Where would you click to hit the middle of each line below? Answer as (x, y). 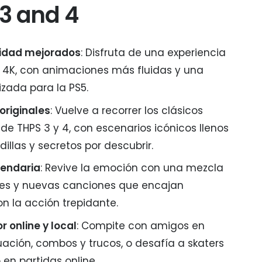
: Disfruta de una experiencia (153, 53)
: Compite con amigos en (141, 225)
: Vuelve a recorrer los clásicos (127, 110)
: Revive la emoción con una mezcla (132, 168)
